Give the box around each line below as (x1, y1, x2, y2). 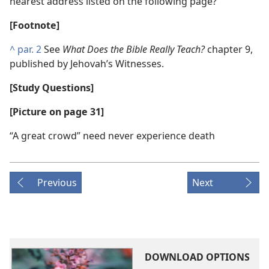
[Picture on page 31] (10, 105, 104, 118)
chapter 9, (207, 43, 253, 56)
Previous (37, 176, 77, 189)
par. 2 (17, 43, 41, 56)
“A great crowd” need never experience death (10, 129, 215, 142)
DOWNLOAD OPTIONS (144, 250, 250, 264)
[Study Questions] (10, 81, 94, 94)
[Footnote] (10, 19, 59, 32)
